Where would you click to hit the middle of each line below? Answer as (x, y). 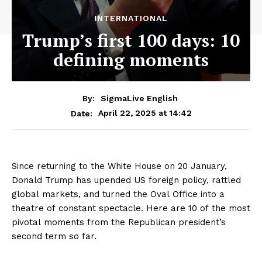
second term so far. (54, 236)
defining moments (131, 59)
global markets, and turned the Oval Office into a (118, 194)
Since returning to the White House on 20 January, (119, 166)
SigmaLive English (139, 98)
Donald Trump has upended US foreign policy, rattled (126, 180)
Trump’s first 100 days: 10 (131, 40)
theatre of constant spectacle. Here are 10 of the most (131, 208)
